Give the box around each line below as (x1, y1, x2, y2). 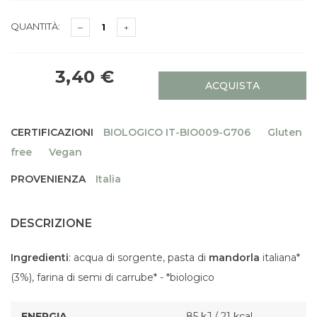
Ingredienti (11, 251, 69, 264)
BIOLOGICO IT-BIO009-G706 (103, 126, 250, 139)
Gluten (267, 126, 302, 139)
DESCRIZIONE (11, 217, 92, 230)
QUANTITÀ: (11, 21, 60, 32)
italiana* (260, 251, 300, 264)
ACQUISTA (205, 79, 260, 93)
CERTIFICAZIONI (11, 126, 93, 139)
